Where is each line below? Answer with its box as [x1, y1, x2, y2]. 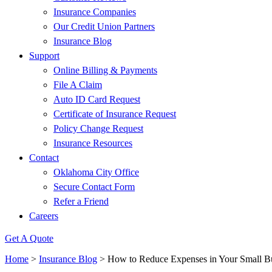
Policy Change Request [53, 123, 143, 134]
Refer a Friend [53, 196, 109, 206]
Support [29, 50, 59, 61]
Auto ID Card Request [53, 94, 140, 104]
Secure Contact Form [53, 182, 135, 192]
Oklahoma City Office [53, 167, 139, 177]
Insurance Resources [53, 138, 132, 148]
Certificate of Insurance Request [53, 109, 176, 119]
